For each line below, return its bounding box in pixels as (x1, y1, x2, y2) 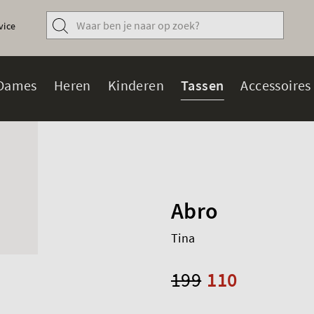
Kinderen (107, 76, 164, 94)
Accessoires (240, 76, 311, 94)
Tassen (180, 76, 224, 94)
